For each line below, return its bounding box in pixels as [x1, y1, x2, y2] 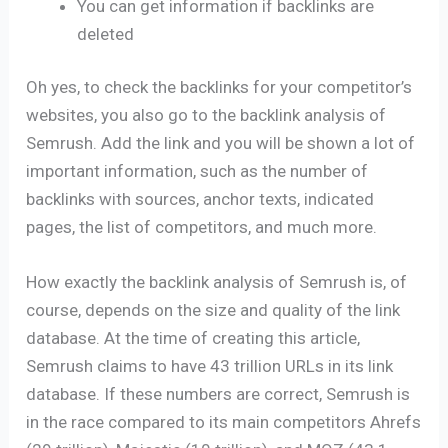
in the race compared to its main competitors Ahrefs [26, 412, 422, 433]
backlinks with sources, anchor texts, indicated [26, 189, 375, 210]
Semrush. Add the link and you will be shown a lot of [26, 133, 416, 154]
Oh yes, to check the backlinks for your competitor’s [26, 77, 413, 98]
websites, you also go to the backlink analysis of [26, 105, 387, 126]
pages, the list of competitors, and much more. [26, 217, 378, 238]
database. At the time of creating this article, [26, 328, 361, 349]
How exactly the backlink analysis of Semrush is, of [26, 272, 408, 293]
